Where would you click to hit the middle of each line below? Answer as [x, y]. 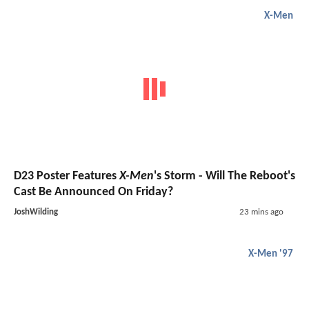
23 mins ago [261, 212]
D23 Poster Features [67, 177]
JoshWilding [36, 212]
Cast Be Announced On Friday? [93, 192]
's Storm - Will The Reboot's [225, 177]
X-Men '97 [271, 255]
